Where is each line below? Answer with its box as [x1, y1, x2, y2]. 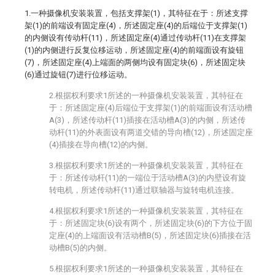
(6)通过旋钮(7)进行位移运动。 [25, 70, 132, 79]
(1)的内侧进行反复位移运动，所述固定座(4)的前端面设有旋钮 [25, 45, 244, 55]
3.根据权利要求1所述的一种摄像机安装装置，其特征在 [49, 161, 243, 170]
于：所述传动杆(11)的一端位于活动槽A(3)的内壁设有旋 [49, 173, 246, 182]
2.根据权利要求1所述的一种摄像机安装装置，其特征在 [49, 91, 243, 100]
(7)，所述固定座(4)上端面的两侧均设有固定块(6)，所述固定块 [25, 58, 246, 67]
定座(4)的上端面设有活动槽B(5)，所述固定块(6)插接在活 [49, 231, 251, 240]
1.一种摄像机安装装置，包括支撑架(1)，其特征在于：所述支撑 [25, 9, 248, 18]
